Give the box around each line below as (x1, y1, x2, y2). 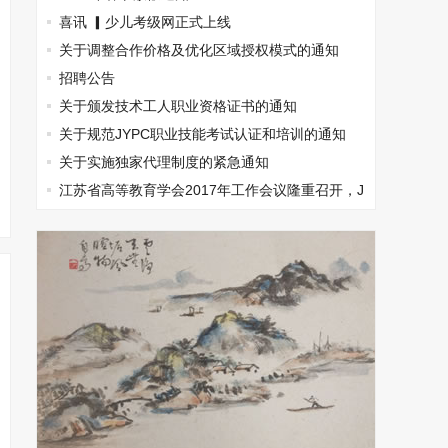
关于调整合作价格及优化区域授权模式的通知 (59, 42, 339, 58)
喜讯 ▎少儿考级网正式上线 (59, 14, 231, 30)
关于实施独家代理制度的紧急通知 (59, 154, 269, 170)
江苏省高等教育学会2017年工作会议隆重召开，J (59, 182, 364, 198)
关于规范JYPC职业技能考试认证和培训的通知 (59, 126, 346, 142)
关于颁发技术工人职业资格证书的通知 (59, 98, 297, 114)
